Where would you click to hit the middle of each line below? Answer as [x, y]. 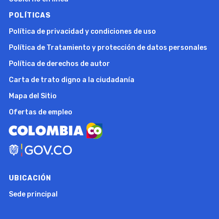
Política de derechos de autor [59, 64]
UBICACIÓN [30, 178]
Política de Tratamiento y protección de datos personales [108, 47]
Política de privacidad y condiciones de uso [82, 31]
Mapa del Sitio [33, 96]
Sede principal [33, 194]
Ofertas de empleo [40, 112]
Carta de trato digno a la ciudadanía [71, 80]
